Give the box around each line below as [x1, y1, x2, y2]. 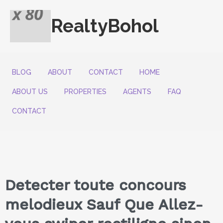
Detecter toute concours [5, 176, 186, 194]
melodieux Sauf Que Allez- [5, 196, 203, 214]
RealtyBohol [50, 15, 159, 37]
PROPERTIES [64, 87, 107, 96]
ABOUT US [12, 87, 48, 96]
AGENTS [123, 87, 151, 96]
